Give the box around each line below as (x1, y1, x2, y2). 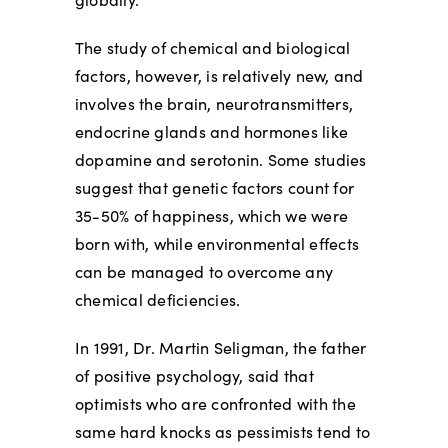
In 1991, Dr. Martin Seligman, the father (74, 336, 367, 358)
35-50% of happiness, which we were (74, 204, 349, 226)
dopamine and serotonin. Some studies (74, 148, 367, 170)
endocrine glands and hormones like (74, 120, 349, 142)
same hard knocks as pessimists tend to (74, 420, 371, 442)
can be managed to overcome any (74, 260, 334, 282)
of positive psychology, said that (74, 364, 314, 386)
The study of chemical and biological (74, 36, 351, 58)
